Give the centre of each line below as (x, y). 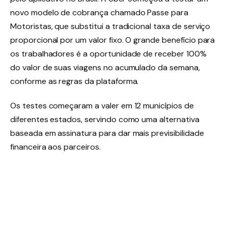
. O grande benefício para (168, 40)
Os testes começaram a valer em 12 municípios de (102, 106)
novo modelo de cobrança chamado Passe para (99, 12)
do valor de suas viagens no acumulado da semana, (105, 68)
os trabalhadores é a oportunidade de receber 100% (108, 54)
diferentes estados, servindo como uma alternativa (105, 120)
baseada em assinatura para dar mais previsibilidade (107, 133)
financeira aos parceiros (55, 147)
